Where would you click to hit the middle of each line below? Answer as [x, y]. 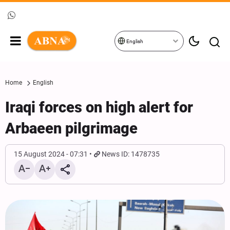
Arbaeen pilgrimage [71, 128]
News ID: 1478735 [131, 154]
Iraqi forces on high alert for [99, 107]
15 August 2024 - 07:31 [51, 154]
